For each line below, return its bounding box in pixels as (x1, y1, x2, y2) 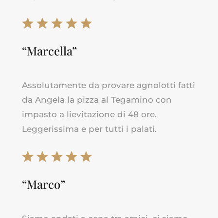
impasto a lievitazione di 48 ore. (21, 109, 157, 119)
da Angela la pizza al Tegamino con (21, 94, 172, 105)
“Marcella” (21, 42, 77, 58)
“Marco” (21, 176, 65, 192)
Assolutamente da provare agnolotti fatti (21, 80, 195, 90)
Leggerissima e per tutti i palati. (21, 124, 157, 134)
